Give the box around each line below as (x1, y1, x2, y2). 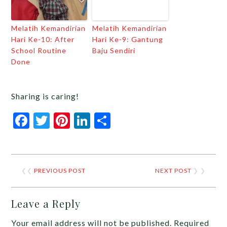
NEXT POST (155, 167, 192, 174)
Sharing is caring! (11, 91, 80, 101)
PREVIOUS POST (34, 167, 86, 174)
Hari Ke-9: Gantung (92, 35, 164, 44)
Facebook (29, 110, 101, 130)
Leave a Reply (11, 197, 81, 210)
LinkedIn (90, 110, 155, 130)
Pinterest (70, 110, 139, 130)
